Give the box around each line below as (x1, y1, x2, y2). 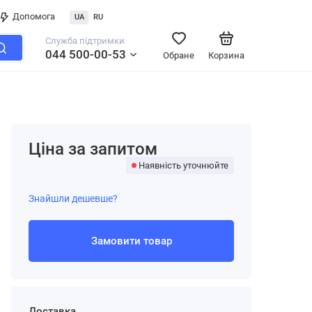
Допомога (13, 11, 55, 22)
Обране (163, 50, 194, 61)
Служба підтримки (45, 36, 125, 46)
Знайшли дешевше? (29, 193, 118, 204)
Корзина (208, 50, 244, 61)
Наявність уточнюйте (139, 160, 228, 171)
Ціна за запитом (29, 139, 157, 159)
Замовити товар (91, 235, 172, 247)
